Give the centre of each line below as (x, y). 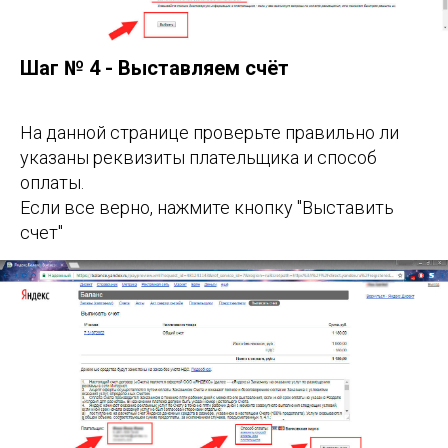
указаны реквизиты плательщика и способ (198, 157)
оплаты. (52, 182)
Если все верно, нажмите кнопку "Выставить (207, 207)
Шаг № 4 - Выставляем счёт (154, 67)
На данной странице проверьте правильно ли (209, 132)
